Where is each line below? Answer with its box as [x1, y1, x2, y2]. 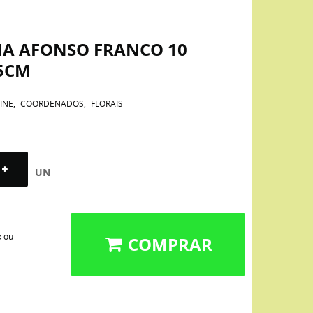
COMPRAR [127, 233, 212, 256]
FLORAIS [90, 98, 123, 109]
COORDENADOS [20, 98, 84, 109]
